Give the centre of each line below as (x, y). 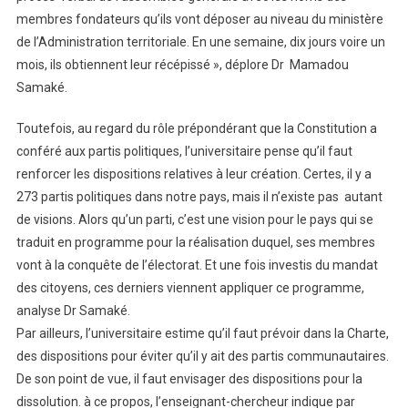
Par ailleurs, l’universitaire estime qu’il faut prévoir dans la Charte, (202, 333)
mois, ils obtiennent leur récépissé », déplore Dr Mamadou (182, 64)
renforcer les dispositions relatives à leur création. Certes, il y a (194, 173)
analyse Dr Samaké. (73, 310)
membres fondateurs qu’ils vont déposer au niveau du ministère (199, 19)
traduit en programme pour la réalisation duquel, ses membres (195, 242)
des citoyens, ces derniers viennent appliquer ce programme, (190, 287)
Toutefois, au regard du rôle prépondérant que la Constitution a (196, 128)
